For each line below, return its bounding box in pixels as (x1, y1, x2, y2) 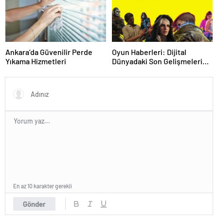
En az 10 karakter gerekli (13, 182, 72, 190)
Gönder (23, 200, 46, 209)
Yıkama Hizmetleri (5, 56, 66, 66)
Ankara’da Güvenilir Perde (5, 47, 92, 57)
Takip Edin (112, 66, 147, 75)
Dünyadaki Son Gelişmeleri (112, 56, 202, 66)
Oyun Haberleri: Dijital (112, 47, 186, 57)
